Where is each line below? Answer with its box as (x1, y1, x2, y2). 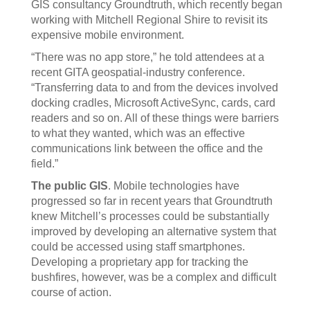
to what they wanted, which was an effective (31, 127, 245, 139)
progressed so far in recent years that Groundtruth (31, 194, 273, 207)
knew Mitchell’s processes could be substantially (31, 210, 269, 222)
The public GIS (31, 179, 108, 192)
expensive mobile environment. (31, 28, 184, 41)
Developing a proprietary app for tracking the (31, 255, 248, 268)
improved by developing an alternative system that (31, 225, 276, 237)
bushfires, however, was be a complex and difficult (31, 271, 276, 283)
